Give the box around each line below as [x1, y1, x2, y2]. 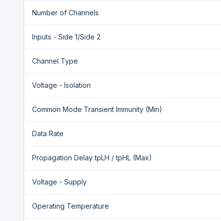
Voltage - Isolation [32, 81, 91, 89]
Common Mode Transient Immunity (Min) [32, 105, 162, 113]
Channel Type [32, 57, 78, 65]
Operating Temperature [32, 202, 109, 210]
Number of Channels [32, 8, 99, 17]
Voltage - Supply [32, 178, 87, 186]
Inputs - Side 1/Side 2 [32, 33, 101, 41]
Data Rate [32, 129, 64, 138]
